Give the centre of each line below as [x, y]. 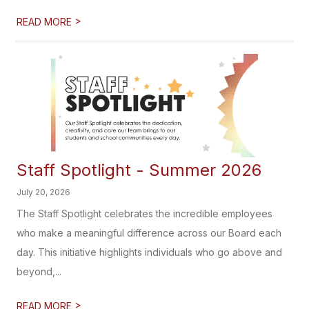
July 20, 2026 [44, 192]
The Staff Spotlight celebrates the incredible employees [145, 213]
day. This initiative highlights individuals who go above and [150, 252]
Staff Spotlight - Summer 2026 [139, 170]
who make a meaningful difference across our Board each [149, 233]
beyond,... [39, 271]
